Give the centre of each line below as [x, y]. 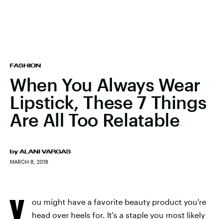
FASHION [25, 66]
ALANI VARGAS [45, 152]
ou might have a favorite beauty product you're [119, 202]
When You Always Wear [105, 85]
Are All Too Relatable [95, 120]
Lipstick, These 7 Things [108, 102]
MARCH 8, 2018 [29, 162]
